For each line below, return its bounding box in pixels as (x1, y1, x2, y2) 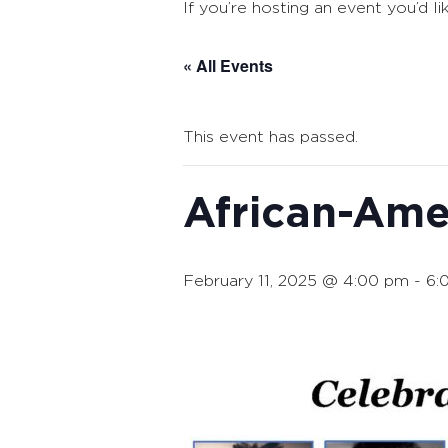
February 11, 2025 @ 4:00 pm (183, 273, 409, 290)
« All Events (183, 54, 273, 78)
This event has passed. (183, 129, 358, 146)
